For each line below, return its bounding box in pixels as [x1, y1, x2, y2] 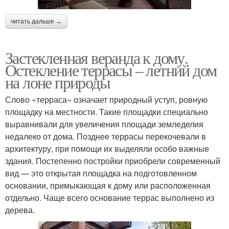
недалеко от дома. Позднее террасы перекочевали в [5, 130, 206, 143]
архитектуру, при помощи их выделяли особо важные [5, 143, 209, 155]
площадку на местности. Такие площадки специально [5, 106, 208, 118]
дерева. [5, 204, 35, 216]
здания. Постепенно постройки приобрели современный [5, 155, 220, 167]
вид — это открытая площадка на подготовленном [5, 167, 197, 179]
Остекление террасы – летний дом [5, 59, 217, 81]
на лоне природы [5, 71, 110, 94]
